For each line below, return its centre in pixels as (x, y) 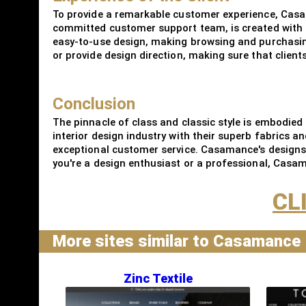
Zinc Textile (158, 278)
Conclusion (94, 103)
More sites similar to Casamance (177, 241)
